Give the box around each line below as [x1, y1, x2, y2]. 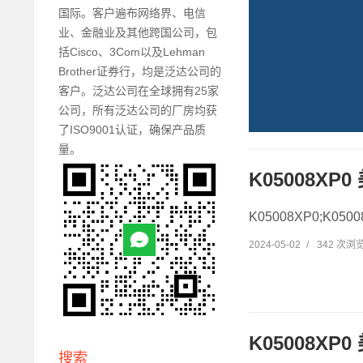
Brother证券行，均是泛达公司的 [58, 64, 221, 78]
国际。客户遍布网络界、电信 [58, 6, 206, 19]
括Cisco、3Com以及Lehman [58, 45, 205, 58]
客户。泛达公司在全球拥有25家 [58, 83, 219, 97]
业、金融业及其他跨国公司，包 [58, 25, 217, 39]
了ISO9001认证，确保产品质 [58, 122, 206, 136]
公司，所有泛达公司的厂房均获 [58, 103, 217, 117]
